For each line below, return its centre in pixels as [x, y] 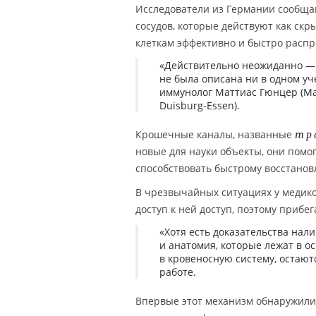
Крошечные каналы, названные [215, 135]
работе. [178, 272]
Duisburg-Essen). [200, 106]
